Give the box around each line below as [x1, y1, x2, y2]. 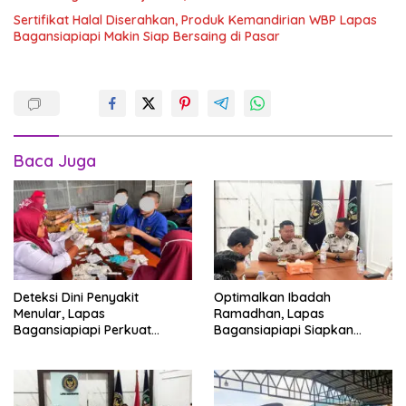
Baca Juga [14, 150, 96, 171]
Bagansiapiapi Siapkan [214, 322, 353, 339]
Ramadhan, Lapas [214, 305, 324, 323]
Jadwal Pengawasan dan [214, 338, 367, 355]
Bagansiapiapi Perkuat [14, 322, 151, 339]
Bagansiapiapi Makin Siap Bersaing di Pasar [14, 28, 280, 44]
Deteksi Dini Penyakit [14, 289, 139, 306]
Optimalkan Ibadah [214, 289, 331, 306]
